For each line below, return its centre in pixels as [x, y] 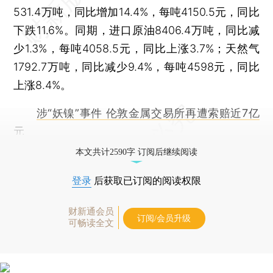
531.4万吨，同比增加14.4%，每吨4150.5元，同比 [136, 12]
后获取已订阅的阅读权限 [146, 180]
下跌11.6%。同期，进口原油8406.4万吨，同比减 [136, 30]
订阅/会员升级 [164, 218]
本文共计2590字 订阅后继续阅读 [136, 152]
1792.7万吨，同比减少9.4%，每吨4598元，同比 [136, 66]
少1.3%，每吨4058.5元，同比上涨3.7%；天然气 [136, 48]
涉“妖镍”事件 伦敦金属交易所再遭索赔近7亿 [148, 113]
